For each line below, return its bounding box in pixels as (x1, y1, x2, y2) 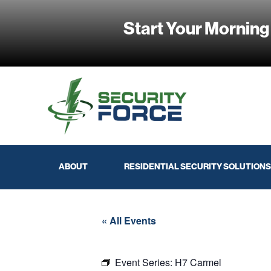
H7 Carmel (175, 255, 221, 269)
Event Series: (115, 255, 175, 269)
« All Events (102, 213, 156, 227)
